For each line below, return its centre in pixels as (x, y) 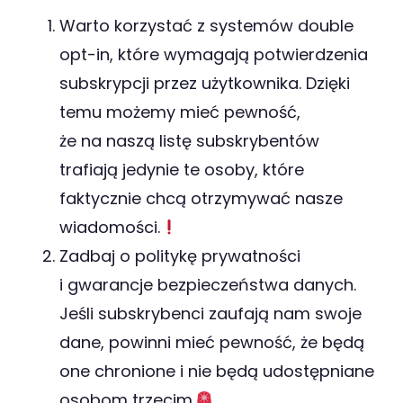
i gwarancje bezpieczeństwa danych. (208, 284)
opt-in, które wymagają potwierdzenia (214, 54)
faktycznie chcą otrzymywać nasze (201, 198)
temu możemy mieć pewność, (180, 112)
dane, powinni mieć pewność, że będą (212, 342)
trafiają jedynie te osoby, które (182, 169)
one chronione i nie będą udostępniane (217, 371)
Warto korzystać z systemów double (206, 25)
